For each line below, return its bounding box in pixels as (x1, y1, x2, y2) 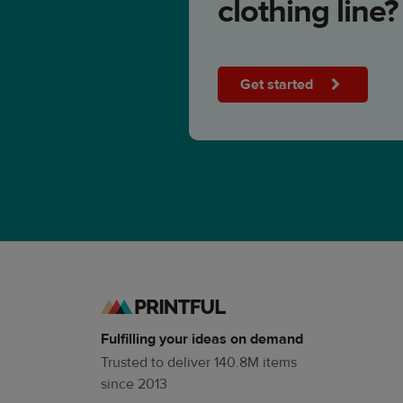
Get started (240, 75, 317, 94)
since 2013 (101, 375, 167, 394)
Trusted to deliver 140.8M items (101, 354, 297, 372)
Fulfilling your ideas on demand (101, 330, 303, 349)
